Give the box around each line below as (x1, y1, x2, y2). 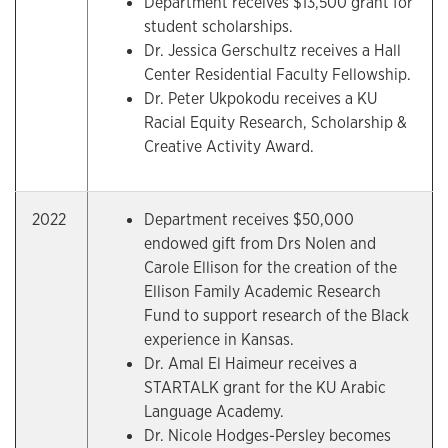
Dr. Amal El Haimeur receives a (144, 353, 357, 374)
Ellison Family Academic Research (144, 281, 381, 302)
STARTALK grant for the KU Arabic (144, 377, 386, 398)
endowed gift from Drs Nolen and (144, 233, 376, 254)
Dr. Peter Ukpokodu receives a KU (144, 88, 377, 109)
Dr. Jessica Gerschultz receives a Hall (144, 40, 401, 61)
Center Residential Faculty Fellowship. (144, 64, 411, 85)
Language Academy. (144, 401, 284, 422)
